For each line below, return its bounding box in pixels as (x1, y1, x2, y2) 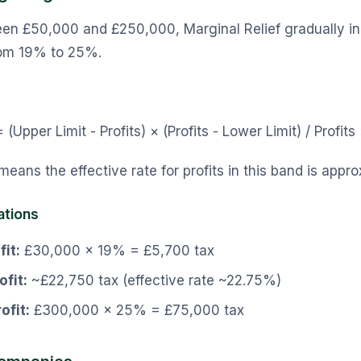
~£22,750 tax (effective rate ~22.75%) (27, 272, 281, 288)
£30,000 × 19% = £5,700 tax (20, 243, 214, 259)
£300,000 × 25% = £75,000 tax (30, 302, 244, 318)
